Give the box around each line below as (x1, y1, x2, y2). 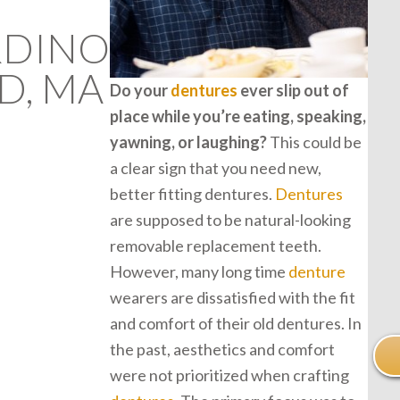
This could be (267, 132, 362, 152)
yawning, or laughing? (110, 132, 267, 152)
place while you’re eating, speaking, (110, 106, 366, 126)
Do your (110, 80, 171, 100)
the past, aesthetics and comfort (110, 339, 335, 359)
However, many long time (110, 262, 288, 281)
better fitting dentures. (110, 184, 275, 204)
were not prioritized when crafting (110, 365, 349, 385)
